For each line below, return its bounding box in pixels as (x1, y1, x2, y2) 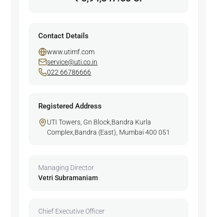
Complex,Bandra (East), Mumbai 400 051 (47, 128, 170, 136)
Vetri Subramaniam (38, 173, 98, 182)
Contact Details (38, 31, 89, 40)
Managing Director (38, 163, 94, 171)
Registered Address (38, 101, 102, 110)
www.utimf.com (47, 47, 95, 56)
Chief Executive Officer (38, 207, 105, 215)
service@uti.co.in (47, 58, 98, 66)
